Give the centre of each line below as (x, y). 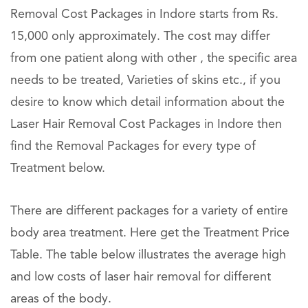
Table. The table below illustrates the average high (148, 255)
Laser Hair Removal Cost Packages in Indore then (146, 124)
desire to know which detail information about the (147, 102)
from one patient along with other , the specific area (154, 58)
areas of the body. (61, 299)
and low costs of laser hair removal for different (141, 277)
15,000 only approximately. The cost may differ (140, 36)
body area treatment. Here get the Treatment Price (150, 233)
